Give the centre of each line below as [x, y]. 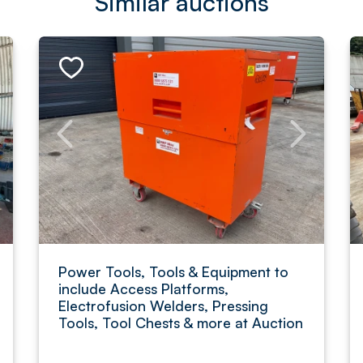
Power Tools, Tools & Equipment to [173, 271]
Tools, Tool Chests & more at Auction [181, 322]
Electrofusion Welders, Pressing [163, 305]
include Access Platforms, [143, 288]
